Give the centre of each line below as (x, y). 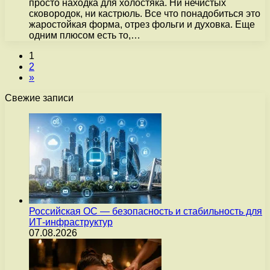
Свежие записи (39, 98)
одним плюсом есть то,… (85, 35)
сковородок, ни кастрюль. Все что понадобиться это (145, 14)
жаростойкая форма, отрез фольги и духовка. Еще (142, 24)
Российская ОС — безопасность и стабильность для (146, 211)
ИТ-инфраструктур (71, 222)
